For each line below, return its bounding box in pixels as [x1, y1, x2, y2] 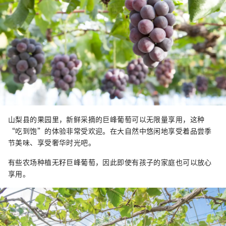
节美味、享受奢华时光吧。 [8, 137, 96, 147]
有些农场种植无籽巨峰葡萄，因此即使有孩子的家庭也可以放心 [8, 156, 212, 167]
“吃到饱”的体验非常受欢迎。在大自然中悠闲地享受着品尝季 [8, 125, 212, 136]
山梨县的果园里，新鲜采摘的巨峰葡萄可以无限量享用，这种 [8, 114, 205, 124]
